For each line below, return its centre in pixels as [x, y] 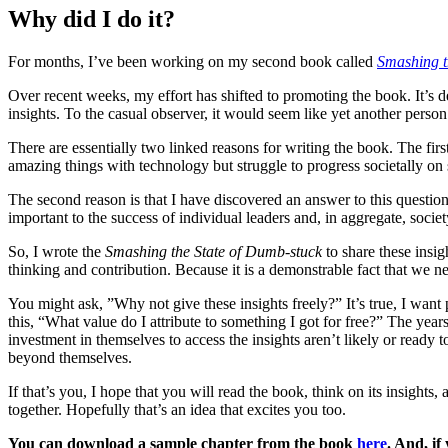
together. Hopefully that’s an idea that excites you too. [177, 409]
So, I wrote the [56, 251]
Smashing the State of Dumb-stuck [213, 251]
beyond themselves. [70, 357]
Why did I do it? [91, 18]
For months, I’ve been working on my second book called [192, 61]
